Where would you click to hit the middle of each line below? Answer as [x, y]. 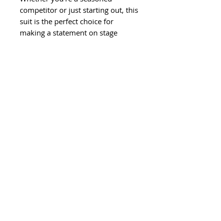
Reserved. [26, 131]
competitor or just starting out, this [79, 10]
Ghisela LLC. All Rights [94, 121]
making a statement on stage [69, 33]
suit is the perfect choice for [67, 21]
